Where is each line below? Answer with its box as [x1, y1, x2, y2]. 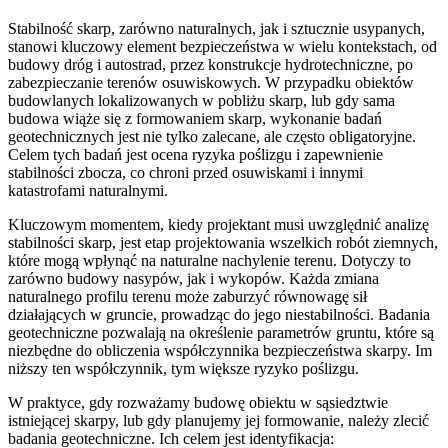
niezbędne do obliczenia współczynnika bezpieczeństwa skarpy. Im [8, 342, 432, 360]
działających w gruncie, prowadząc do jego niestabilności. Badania [8, 306, 430, 324]
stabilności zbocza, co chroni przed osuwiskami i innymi [8, 164, 363, 182]
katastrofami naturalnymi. [8, 182, 168, 200]
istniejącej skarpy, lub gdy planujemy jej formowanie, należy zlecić [8, 412, 429, 430]
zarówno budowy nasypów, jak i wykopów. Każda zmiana [8, 270, 379, 288]
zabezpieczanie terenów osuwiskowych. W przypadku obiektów [8, 74, 414, 92]
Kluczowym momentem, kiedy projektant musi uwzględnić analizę [8, 216, 429, 234]
